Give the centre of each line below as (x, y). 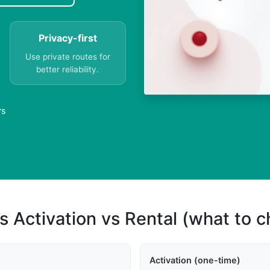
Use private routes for (67, 57)
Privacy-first (67, 38)
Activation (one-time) (195, 260)
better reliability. (68, 70)
